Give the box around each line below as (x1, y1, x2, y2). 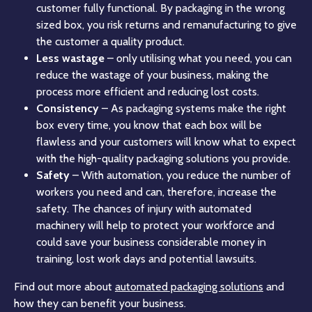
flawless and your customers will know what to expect (36, 135, 296, 149)
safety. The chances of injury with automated (36, 202, 251, 216)
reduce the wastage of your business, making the (36, 68, 269, 82)
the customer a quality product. (36, 35, 185, 49)
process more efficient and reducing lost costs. (36, 85, 259, 99)
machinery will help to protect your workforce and (36, 219, 274, 233)
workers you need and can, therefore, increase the (36, 185, 276, 199)
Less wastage (36, 52, 104, 65)
